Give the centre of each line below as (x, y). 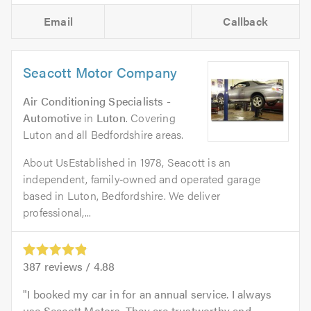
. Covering (150, 117)
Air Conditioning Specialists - (97, 101)
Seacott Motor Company (100, 72)
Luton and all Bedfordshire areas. (103, 134)
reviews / (67, 266)
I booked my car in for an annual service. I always (150, 294)
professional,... (57, 212)
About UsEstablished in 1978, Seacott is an (127, 162)
